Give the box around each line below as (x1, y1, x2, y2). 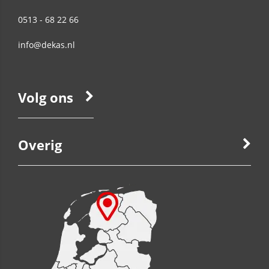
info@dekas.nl (18, 39, 75, 50)
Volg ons (18, 88, 73, 106)
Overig (18, 136, 62, 154)
